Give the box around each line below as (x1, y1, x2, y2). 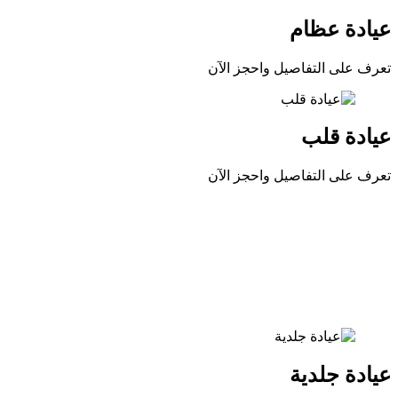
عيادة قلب (301, 125, 391, 149)
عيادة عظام (290, 17, 391, 41)
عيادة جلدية (290, 363, 391, 387)
